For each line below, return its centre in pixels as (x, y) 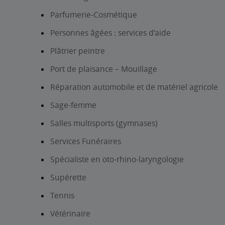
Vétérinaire (70, 213)
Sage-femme (73, 105)
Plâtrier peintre (78, 51)
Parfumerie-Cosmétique (94, 15)
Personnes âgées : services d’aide (110, 33)
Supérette (68, 177)
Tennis (62, 195)
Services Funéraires (86, 141)
